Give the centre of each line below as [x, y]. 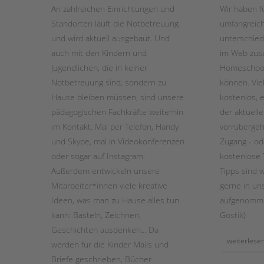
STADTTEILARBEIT [217, 24]
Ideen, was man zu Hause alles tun [115, 200]
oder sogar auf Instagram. [98, 156]
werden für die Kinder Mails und [110, 244]
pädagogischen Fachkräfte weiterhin [117, 111]
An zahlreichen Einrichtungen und [113, 8]
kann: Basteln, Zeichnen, [96, 214]
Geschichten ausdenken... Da [105, 229]
